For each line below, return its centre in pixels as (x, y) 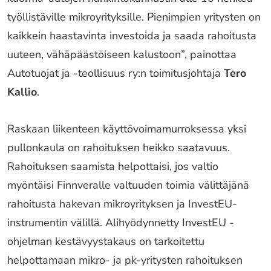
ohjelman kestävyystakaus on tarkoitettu (106, 241)
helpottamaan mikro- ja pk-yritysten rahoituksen (125, 260)
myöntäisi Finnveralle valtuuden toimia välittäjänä (128, 185)
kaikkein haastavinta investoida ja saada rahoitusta (132, 35)
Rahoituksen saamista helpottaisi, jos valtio (113, 166)
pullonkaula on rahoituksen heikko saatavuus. (119, 147)
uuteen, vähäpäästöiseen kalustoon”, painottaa (122, 54)
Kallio (22, 92)
